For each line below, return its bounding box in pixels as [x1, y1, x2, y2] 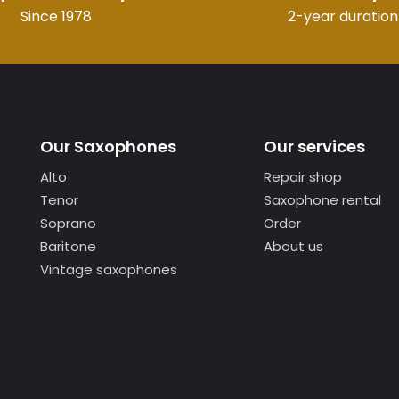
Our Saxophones [40, 135, 176, 158]
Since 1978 [20, 6, 92, 27]
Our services [263, 135, 365, 158]
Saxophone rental [263, 191, 381, 209]
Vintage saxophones [40, 260, 177, 279]
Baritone [40, 237, 96, 256]
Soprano [40, 214, 96, 232]
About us [263, 237, 323, 256]
